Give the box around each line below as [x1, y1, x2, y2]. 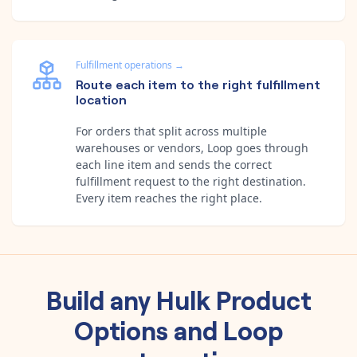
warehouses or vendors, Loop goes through [76, 139, 308, 155]
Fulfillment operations [76, 57, 172, 72]
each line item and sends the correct [76, 156, 272, 172]
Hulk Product [155, 280, 312, 316]
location [76, 89, 127, 108]
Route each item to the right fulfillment [76, 74, 320, 92]
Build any [45, 280, 156, 316]
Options [74, 311, 168, 347]
